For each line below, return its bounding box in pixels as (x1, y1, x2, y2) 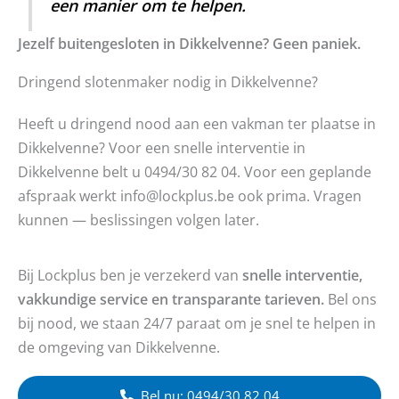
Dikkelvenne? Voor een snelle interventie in (18, 137, 305, 159)
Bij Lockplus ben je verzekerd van (18, 265, 242, 286)
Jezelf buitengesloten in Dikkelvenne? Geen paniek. (18, 33, 361, 54)
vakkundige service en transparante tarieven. (18, 289, 324, 310)
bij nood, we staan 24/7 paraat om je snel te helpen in (18, 313, 376, 334)
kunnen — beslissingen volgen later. (18, 209, 259, 231)
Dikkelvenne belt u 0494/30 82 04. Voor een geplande (18, 161, 371, 183)
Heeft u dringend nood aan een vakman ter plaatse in (18, 113, 376, 134)
